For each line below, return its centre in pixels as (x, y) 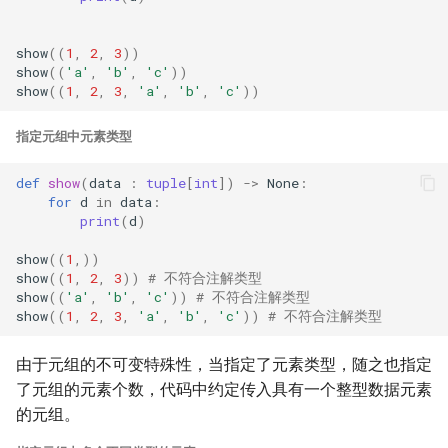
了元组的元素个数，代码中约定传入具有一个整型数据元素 (224, 389)
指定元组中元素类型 (74, 136)
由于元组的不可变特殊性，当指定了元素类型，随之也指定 (224, 364)
